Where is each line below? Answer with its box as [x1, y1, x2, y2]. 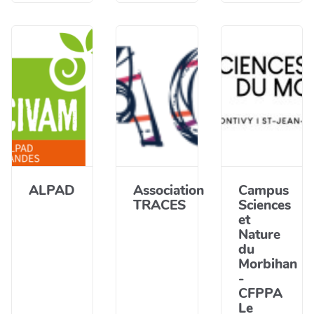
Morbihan [238, 255, 297, 273]
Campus [238, 182, 289, 200]
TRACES [133, 196, 186, 214]
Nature [238, 226, 280, 244]
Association [133, 182, 205, 200]
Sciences [238, 196, 291, 214]
